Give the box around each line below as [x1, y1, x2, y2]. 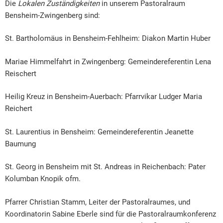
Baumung [5, 139, 36, 148]
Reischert [5, 69, 36, 78]
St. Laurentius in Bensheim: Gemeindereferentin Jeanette [5, 127, 194, 136]
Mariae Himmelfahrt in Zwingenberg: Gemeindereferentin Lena [5, 57, 211, 66]
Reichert [5, 104, 32, 113]
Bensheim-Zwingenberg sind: [5, 10, 100, 20]
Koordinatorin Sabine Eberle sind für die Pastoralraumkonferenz [5, 209, 216, 219]
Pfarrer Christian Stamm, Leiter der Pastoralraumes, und [5, 197, 190, 207]
